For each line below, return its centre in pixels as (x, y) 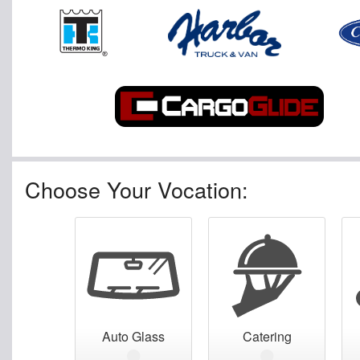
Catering (267, 336)
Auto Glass (133, 336)
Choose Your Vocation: (137, 189)
